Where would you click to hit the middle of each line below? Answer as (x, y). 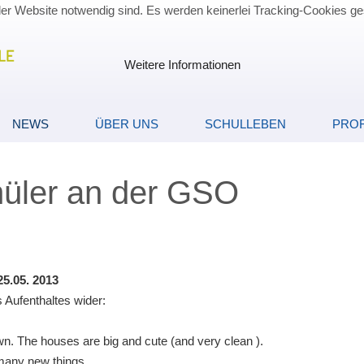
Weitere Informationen (182, 65)
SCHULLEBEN (245, 123)
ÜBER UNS (127, 123)
